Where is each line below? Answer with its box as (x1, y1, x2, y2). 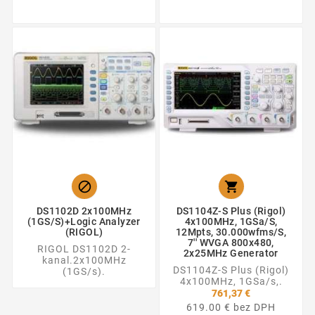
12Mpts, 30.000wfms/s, (175, 226, 287, 238)
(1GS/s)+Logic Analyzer (27, 215, 141, 227)
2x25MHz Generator (184, 247, 278, 259)
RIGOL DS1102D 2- (37, 243, 131, 255)
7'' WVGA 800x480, (188, 236, 274, 248)
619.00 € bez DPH (186, 301, 276, 313)
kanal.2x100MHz (41, 254, 127, 266)
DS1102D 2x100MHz (36, 205, 132, 217)
